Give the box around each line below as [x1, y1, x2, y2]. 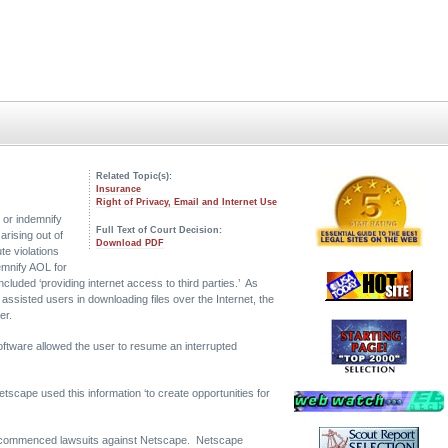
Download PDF [96, 238, 164, 248]
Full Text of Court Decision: [96, 225, 222, 235]
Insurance [96, 184, 141, 194]
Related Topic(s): [96, 171, 172, 181]
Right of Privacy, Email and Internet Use [96, 197, 277, 207]
